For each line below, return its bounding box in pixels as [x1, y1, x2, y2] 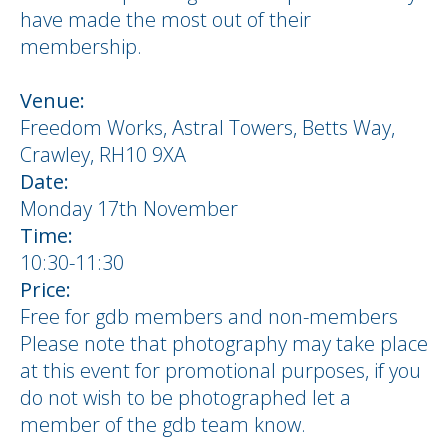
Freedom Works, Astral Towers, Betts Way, [20, 114, 395, 141]
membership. [20, 33, 142, 60]
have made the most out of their [20, 6, 311, 33]
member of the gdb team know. [20, 411, 306, 438]
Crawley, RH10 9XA [20, 141, 186, 168]
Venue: [20, 87, 85, 114]
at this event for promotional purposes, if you [20, 357, 421, 384]
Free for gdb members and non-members [20, 303, 398, 330]
